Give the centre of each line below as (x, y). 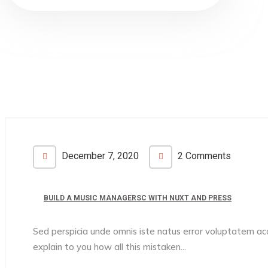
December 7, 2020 (99, 156)
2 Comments (203, 156)
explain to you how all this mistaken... (109, 247)
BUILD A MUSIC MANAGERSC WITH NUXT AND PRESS (138, 198)
